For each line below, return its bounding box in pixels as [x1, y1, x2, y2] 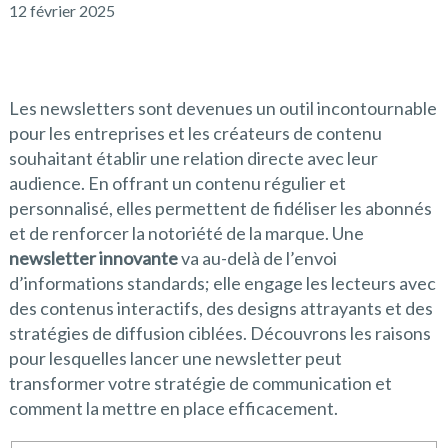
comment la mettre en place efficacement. [8, 397, 338, 419]
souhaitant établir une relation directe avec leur [8, 147, 378, 169]
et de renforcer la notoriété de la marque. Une [8, 222, 364, 244]
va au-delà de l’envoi [177, 247, 337, 269]
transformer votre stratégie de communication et [8, 372, 392, 394]
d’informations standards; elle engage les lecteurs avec [8, 272, 436, 294]
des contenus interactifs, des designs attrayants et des [8, 297, 433, 319]
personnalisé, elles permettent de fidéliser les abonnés [8, 197, 432, 219]
